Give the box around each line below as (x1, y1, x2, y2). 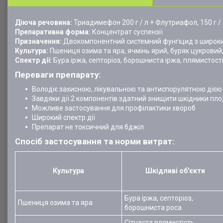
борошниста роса (124, 204, 182, 212)
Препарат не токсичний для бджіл (32, 123, 144, 131)
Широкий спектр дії (32, 113, 95, 121)
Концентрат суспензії (92, 28, 163, 36)
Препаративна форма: (15, 28, 92, 36)
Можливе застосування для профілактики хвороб (32, 104, 196, 112)
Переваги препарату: (15, 70, 101, 80)
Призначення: (15, 37, 63, 45)
